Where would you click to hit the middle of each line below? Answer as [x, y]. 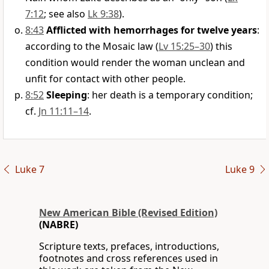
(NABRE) [59, 225]
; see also [66, 14]
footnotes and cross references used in [128, 258]
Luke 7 [29, 170]
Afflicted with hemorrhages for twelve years [152, 30]
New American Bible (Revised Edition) [128, 213]
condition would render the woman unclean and [135, 63]
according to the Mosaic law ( [92, 47]
